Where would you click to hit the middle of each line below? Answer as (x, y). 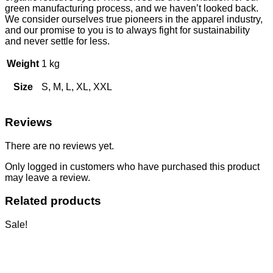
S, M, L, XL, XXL (77, 87)
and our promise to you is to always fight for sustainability (127, 30)
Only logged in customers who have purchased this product (132, 166)
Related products (53, 201)
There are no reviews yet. (59, 146)
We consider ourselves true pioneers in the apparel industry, (134, 19)
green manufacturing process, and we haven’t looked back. (132, 9)
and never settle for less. (57, 41)
